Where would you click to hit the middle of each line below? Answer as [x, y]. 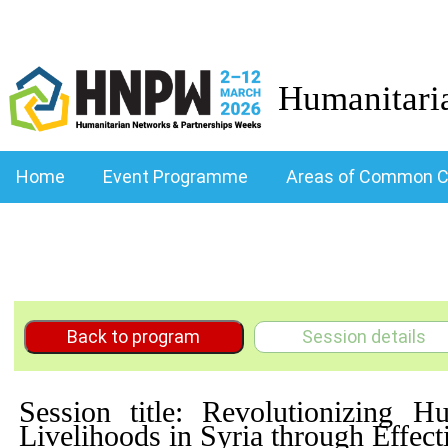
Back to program [133, 336]
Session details [363, 336]
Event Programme [175, 176]
